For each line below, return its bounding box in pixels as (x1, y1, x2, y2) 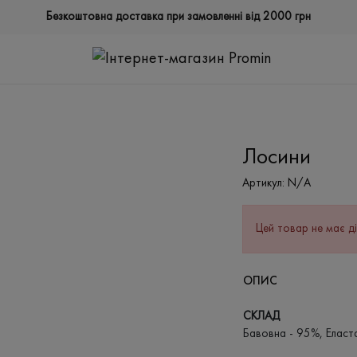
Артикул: (242, 178, 284, 190)
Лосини (242, 147, 311, 170)
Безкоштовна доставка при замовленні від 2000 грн (46, 10, 311, 23)
